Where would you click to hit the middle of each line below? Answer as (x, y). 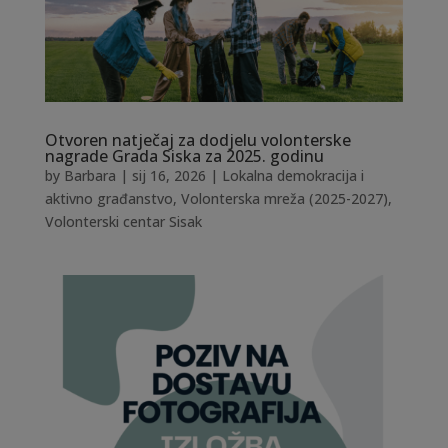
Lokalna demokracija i (292, 175)
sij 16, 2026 (168, 175)
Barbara (89, 175)
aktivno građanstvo (108, 198)
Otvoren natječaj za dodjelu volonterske (197, 139)
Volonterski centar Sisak (123, 221)
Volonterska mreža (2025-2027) (284, 198)
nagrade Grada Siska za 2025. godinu (184, 155)
